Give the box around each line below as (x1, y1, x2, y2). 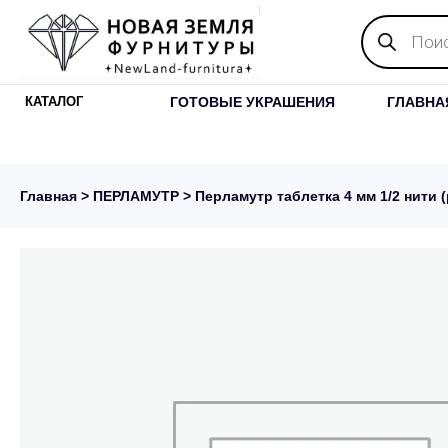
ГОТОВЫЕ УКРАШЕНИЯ (170, 93, 335, 110)
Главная (20, 188, 77, 204)
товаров (360, 28, 422, 46)
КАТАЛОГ (25, 94, 83, 110)
